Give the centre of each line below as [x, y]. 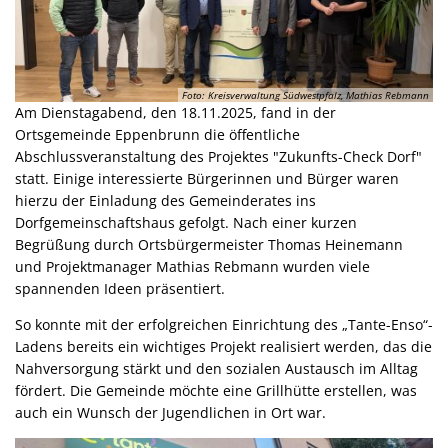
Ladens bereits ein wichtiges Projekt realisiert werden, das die [223, 346]
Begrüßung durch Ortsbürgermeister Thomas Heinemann [209, 244]
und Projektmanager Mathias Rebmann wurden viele [192, 266]
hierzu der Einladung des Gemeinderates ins [165, 200]
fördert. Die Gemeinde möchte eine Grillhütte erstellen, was [216, 390]
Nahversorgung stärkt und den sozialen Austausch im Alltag [216, 368]
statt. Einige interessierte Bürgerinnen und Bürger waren [207, 178]
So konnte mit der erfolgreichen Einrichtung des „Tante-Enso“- [224, 324]
